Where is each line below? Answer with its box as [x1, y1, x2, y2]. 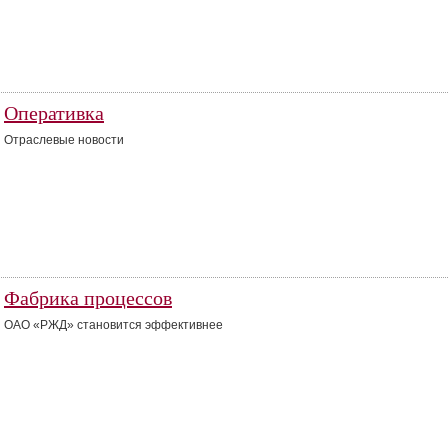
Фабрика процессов [4, 287, 172, 309]
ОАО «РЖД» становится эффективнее [4, 318, 229, 332]
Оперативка [4, 102, 104, 124]
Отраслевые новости [4, 133, 124, 147]
